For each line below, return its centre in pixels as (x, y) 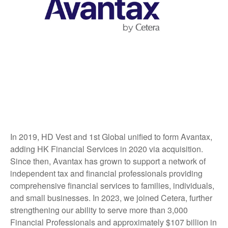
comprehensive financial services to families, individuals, (112, 186)
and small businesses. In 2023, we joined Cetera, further (111, 198)
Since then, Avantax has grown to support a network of (108, 161)
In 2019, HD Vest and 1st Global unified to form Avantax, (111, 137)
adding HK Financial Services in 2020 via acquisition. (107, 149)
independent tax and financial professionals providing (106, 173)
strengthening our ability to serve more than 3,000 (99, 210)
